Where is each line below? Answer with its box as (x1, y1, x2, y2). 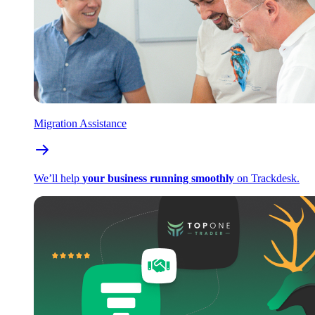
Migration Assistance (34, 117, 127, 129)
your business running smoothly (82, 172, 234, 184)
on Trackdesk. (234, 172, 300, 184)
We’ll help (34, 172, 82, 184)
